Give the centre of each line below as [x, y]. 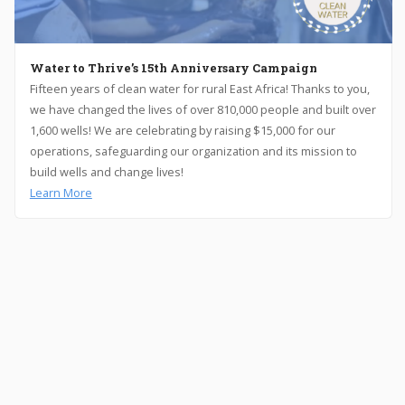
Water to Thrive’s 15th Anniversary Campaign [172, 68]
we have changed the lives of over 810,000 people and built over [202, 110]
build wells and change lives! [105, 172]
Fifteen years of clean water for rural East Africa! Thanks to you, [198, 89]
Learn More [60, 193]
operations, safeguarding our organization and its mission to [192, 151]
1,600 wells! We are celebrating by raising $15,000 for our [181, 131]
